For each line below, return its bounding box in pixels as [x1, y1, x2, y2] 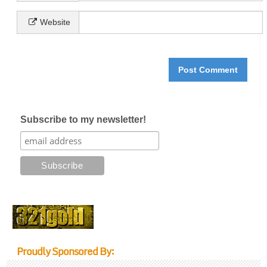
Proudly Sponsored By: [16, 243, 114, 260]
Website [39, 17, 70, 27]
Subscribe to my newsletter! [20, 114, 146, 125]
